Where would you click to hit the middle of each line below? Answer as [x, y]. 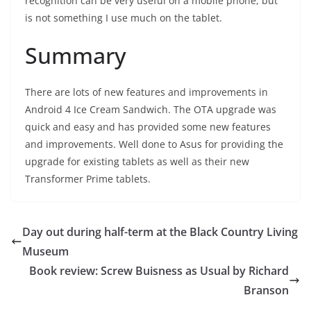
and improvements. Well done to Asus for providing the [154, 144]
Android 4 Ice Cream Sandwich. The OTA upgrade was [151, 109]
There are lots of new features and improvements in [146, 92]
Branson [266, 290]
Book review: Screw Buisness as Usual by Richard [159, 271]
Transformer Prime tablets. [88, 179]
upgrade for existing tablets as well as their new [137, 161]
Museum [45, 251]
